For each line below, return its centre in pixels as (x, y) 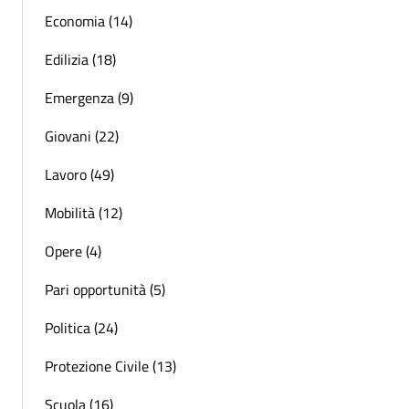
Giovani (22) (82, 136)
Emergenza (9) (89, 97)
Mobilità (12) (84, 212)
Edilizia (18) (80, 59)
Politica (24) (81, 327)
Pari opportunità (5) (105, 289)
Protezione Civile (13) (110, 366)
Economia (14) (89, 21)
